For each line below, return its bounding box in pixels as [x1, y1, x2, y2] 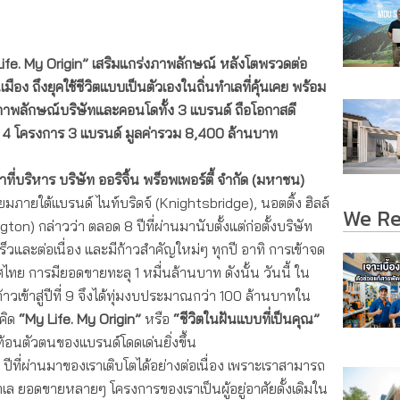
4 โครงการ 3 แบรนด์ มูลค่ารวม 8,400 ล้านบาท [2, 124, 278, 143]
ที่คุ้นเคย [242, 78, 292, 96]
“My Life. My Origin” [19, 310, 141, 329]
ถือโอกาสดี [235, 101, 296, 120]
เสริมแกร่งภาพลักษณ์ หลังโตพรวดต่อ [88, 54, 307, 73]
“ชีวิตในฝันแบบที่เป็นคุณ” [173, 310, 320, 329]
